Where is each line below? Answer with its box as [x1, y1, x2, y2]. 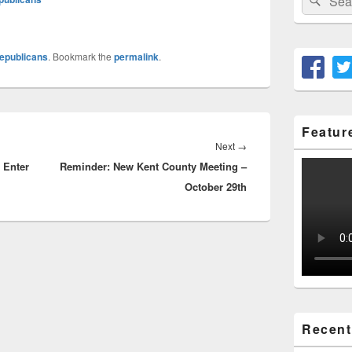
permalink [114, 49, 159, 64]
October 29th [185, 178, 247, 194]
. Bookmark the [48, 49, 114, 63]
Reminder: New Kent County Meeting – [60, 158, 247, 174]
